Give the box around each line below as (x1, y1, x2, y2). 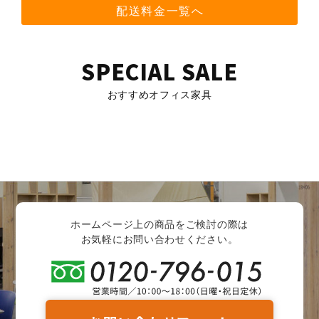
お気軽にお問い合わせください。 (80, 231, 239, 246)
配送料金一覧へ (116, 2, 204, 19)
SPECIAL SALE (81, 56, 238, 88)
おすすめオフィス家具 (107, 87, 212, 102)
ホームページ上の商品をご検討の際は (70, 216, 249, 231)
